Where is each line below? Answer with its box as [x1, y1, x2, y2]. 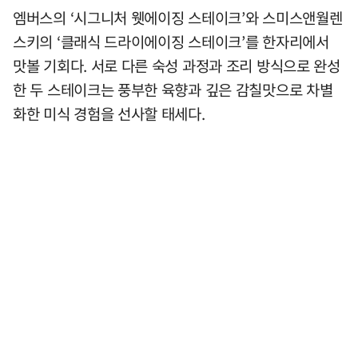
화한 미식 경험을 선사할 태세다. [13, 101, 205, 125]
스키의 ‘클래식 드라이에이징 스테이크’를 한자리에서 [13, 30, 329, 53]
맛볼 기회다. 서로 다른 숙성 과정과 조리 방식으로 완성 [13, 54, 340, 77]
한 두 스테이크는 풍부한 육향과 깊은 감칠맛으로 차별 [13, 78, 333, 101]
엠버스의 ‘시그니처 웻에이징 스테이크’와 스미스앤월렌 [13, 6, 343, 29]
